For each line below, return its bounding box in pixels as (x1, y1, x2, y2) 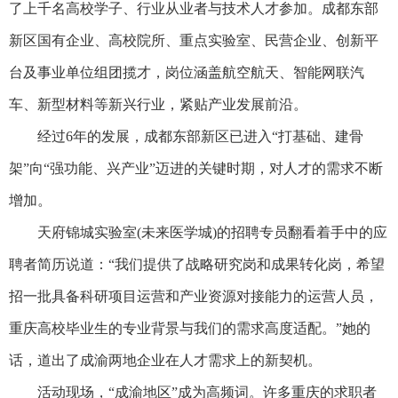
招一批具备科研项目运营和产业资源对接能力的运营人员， (9, 289, 378, 305)
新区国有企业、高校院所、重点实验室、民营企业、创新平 (9, 33, 378, 49)
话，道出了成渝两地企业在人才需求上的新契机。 (9, 353, 322, 369)
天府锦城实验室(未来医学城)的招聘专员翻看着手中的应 (9, 225, 387, 241)
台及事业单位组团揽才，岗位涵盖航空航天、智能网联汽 (9, 65, 364, 81)
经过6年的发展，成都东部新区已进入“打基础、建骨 (9, 129, 363, 145)
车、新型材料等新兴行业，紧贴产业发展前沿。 (9, 97, 307, 113)
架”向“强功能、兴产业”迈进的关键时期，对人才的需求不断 (9, 161, 383, 177)
